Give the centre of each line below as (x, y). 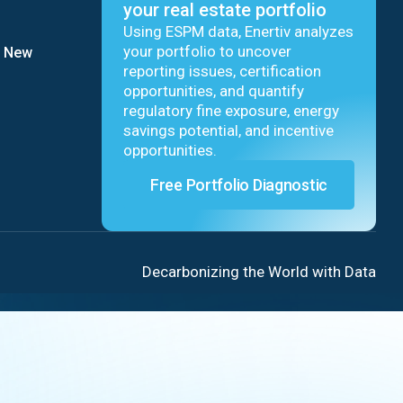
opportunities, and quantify (214, 91)
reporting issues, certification (222, 71)
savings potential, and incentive (228, 130)
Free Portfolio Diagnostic (239, 185)
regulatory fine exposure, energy (231, 111)
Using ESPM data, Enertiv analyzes (238, 31)
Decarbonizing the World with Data (259, 271)
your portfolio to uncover (207, 51)
